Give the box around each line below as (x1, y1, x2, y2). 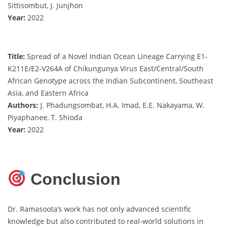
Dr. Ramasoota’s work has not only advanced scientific (8, 204, 191, 214)
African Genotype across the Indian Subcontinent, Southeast (8, 76, 213, 86)
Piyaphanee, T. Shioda (8, 112, 82, 123)
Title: (8, 51, 25, 62)
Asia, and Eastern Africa (8, 88, 89, 98)
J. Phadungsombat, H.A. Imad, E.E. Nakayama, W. (38, 100, 205, 110)
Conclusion (26, 169, 121, 188)
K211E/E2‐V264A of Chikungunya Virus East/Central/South (8, 64, 204, 74)
